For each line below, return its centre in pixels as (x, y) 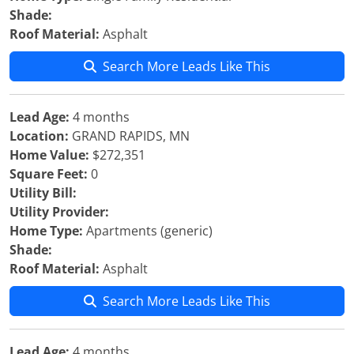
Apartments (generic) (148, 231)
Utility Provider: (59, 212)
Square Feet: (49, 174)
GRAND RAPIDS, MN (129, 136)
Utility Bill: (43, 193)
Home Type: (46, 231)
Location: (39, 136)
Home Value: (49, 155)
